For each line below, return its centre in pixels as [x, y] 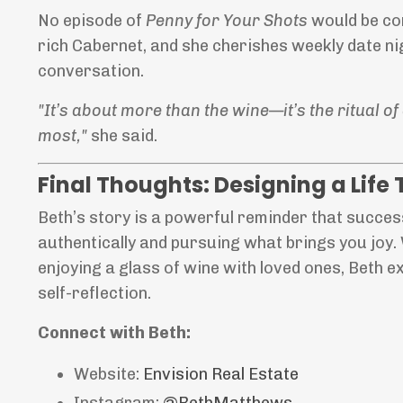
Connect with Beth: [114, 333]
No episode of [92, 21]
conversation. [91, 72]
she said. [122, 136]
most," [63, 136]
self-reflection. [94, 294]
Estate [272, 375]
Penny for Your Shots [227, 21]
